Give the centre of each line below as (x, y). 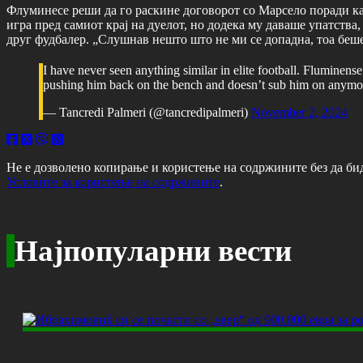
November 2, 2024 (299, 112)
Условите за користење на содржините (113, 181)
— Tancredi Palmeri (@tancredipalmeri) (147, 112)
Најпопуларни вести (153, 250)
